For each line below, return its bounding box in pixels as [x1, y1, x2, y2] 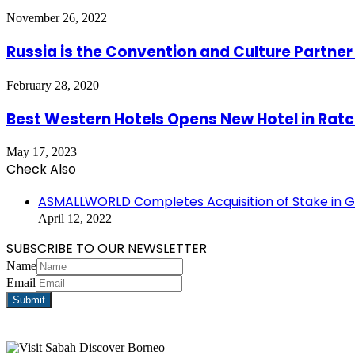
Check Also [6, 160, 76, 179]
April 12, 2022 [38, 212, 112, 226]
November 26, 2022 [6, 11, 107, 25]
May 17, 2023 [6, 145, 77, 159]
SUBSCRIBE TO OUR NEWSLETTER [6, 239, 207, 258]
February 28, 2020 [6, 78, 99, 92]
